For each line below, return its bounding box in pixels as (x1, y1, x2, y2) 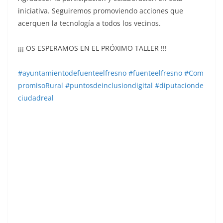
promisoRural (18, 80, 63, 90)
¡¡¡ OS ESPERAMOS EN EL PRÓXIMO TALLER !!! (18, 43, 167, 53)
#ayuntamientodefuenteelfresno (18, 68, 126, 78)
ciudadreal (18, 93, 54, 103)
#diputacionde (155, 80, 204, 90)
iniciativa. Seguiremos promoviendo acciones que (18, 5, 183, 15)
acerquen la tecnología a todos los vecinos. (18, 18, 161, 28)
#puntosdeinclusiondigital (65, 80, 153, 90)
